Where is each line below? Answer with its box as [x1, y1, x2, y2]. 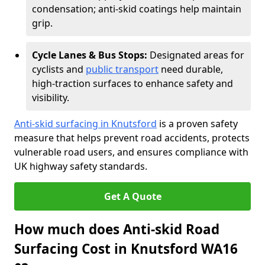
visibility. [32, 91, 69, 104]
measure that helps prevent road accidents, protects [14, 131, 250, 144]
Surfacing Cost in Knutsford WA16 [14, 240, 238, 258]
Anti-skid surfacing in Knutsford [14, 117, 157, 130]
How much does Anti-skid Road [14, 220, 219, 238]
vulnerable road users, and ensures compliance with [14, 146, 248, 159]
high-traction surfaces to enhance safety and [32, 77, 233, 90]
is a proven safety [157, 117, 238, 130]
